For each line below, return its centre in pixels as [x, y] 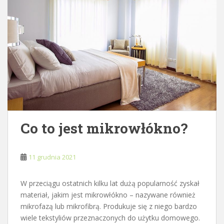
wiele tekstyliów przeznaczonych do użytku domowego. [110, 218]
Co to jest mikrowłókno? [104, 128]
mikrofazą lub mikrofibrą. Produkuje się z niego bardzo [109, 206]
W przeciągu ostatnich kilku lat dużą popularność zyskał [110, 183]
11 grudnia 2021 [52, 157]
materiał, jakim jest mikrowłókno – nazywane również [108, 195]
